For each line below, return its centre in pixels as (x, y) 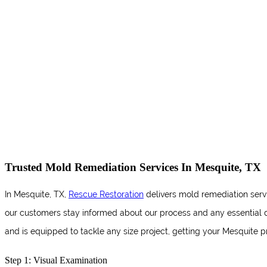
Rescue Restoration (106, 194)
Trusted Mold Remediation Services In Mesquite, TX (133, 167)
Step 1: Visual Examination (56, 260)
